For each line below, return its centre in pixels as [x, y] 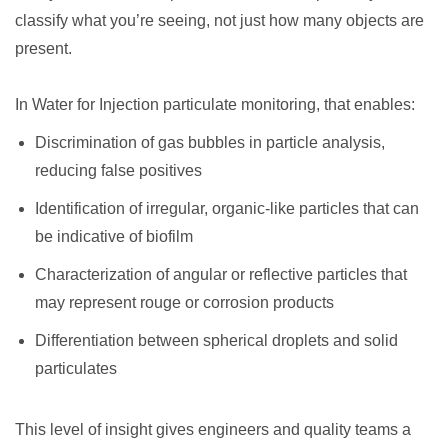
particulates [76, 368]
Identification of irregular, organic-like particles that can [227, 208]
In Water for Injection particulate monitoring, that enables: [215, 104]
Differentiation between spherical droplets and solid [216, 340]
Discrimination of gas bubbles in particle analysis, [210, 142]
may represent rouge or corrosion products [184, 302]
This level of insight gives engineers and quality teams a [213, 429]
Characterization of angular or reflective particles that [221, 274]
